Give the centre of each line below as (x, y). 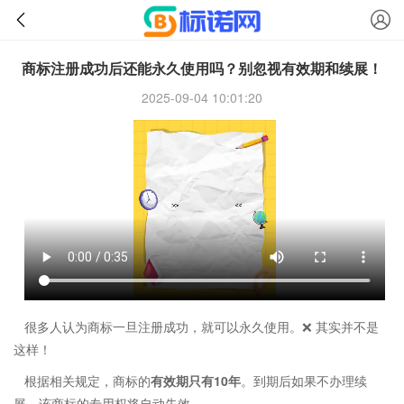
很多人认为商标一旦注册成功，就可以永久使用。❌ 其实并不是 (202, 326)
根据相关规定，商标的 (87, 381)
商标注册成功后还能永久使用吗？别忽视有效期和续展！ (202, 68)
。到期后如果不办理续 (304, 381)
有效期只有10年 (196, 381)
